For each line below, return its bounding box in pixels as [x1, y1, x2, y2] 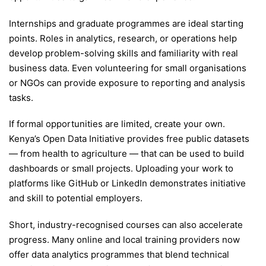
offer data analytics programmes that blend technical [9, 249, 229, 261]
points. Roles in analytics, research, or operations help [9, 32, 237, 44]
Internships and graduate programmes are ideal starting [9, 17, 243, 29]
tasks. [9, 91, 33, 103]
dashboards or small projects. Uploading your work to [9, 163, 233, 175]
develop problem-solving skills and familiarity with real [9, 47, 238, 59]
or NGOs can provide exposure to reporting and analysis [9, 77, 245, 88]
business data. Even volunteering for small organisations [9, 62, 246, 74]
